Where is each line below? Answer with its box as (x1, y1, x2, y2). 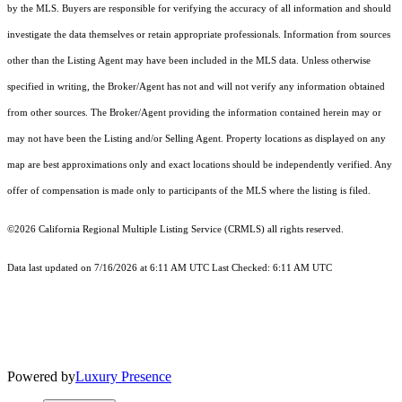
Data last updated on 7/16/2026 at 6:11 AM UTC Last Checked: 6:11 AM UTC (7, 263, 332, 274)
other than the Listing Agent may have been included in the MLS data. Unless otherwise (7, 56, 371, 66)
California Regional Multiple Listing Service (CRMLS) (39, 224, 265, 235)
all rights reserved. (265, 224, 344, 235)
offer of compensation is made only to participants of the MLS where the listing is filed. (7, 186, 371, 197)
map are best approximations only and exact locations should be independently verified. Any (7, 160, 392, 170)
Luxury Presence (75, 369, 171, 385)
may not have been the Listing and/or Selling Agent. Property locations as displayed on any (7, 134, 386, 144)
